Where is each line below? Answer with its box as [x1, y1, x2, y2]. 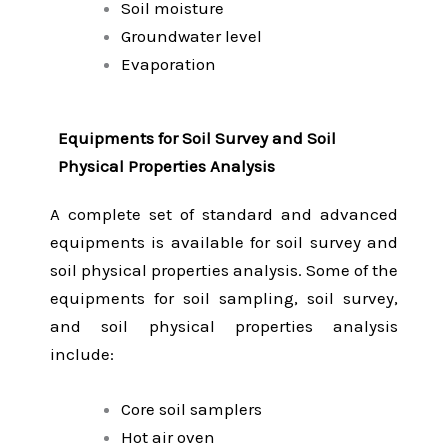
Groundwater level [121, 26, 262, 47]
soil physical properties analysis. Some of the [50, 259, 398, 280]
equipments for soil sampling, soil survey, [50, 287, 398, 308]
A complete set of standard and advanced [50, 203, 398, 224]
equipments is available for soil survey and [50, 231, 398, 252]
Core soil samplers [121, 398, 262, 419]
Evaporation [121, 54, 216, 75]
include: [50, 343, 114, 364]
